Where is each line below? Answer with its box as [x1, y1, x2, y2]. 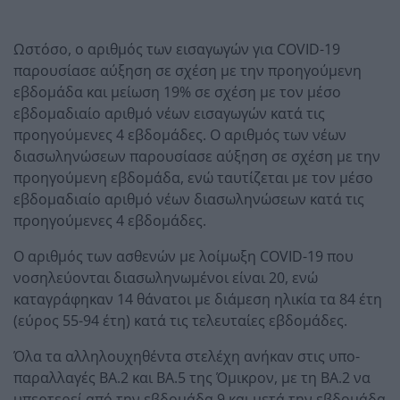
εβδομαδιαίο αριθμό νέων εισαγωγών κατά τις [13, 103, 325, 123]
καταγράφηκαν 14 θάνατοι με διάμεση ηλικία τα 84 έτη [13, 288, 382, 309]
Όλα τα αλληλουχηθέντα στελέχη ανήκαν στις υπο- [13, 346, 360, 366]
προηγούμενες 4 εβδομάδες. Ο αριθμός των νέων [13, 124, 346, 145]
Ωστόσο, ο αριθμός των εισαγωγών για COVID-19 [13, 38, 340, 59]
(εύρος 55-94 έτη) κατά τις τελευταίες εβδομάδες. [13, 310, 347, 330]
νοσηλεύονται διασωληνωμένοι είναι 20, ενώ [13, 267, 318, 287]
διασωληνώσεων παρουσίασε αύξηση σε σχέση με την [13, 146, 380, 166]
